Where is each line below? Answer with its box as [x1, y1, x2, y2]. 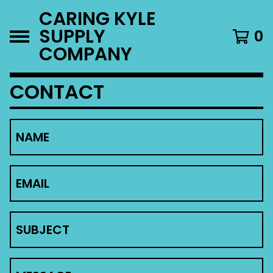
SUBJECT [16, 221, 69, 238]
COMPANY [39, 41, 132, 66]
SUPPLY [39, 24, 105, 49]
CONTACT [10, 78, 104, 105]
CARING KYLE [39, 6, 156, 31]
